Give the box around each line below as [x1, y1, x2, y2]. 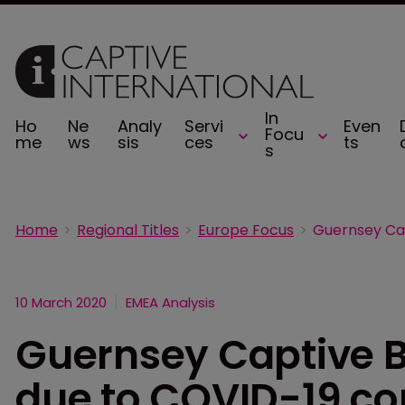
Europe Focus [198, 220, 294, 240]
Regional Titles [77, 220, 179, 240]
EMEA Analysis [126, 293, 215, 312]
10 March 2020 [15, 293, 107, 312]
